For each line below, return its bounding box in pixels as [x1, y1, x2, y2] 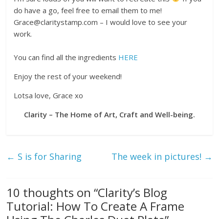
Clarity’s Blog [98, 184, 168, 200]
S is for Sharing [15, 150, 82, 162]
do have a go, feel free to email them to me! [14, 5, 162, 15]
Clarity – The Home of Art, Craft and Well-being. [23, 109, 195, 119]
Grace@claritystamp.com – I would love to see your [14, 17, 188, 27]
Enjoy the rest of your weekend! [14, 71, 122, 81]
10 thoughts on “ [6, 184, 98, 200]
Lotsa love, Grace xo [14, 90, 84, 100]
